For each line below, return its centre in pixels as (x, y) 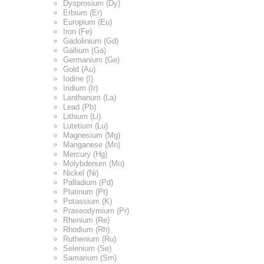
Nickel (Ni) (81, 173)
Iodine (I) (78, 78)
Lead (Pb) (80, 107)
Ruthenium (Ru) (90, 239)
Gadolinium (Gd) (91, 41)
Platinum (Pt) (85, 192)
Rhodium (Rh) (86, 229)
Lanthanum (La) (90, 97)
